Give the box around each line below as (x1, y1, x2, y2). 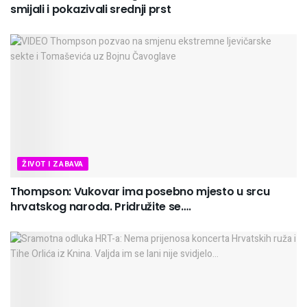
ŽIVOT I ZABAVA (22, 158, 84, 170)
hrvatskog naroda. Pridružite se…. (10, 198, 191, 214)
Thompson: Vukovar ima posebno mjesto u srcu (10, 183, 270, 199)
